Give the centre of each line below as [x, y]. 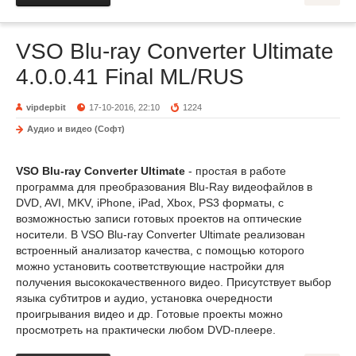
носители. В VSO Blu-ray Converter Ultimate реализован [161, 234]
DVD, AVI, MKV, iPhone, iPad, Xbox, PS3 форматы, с [150, 203]
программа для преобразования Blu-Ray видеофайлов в [164, 187]
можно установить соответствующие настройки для [150, 266]
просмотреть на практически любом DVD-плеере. [146, 330]
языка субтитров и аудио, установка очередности [144, 298]
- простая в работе [236, 171]
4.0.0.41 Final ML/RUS [130, 77]
